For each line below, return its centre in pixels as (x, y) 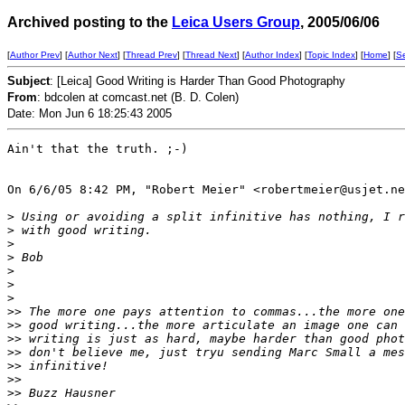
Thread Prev (151, 55)
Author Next (93, 55)
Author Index (272, 55)
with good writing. (83, 230)
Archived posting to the (89, 22)
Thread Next (211, 55)
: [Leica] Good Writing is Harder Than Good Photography (198, 81)
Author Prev (35, 55)
